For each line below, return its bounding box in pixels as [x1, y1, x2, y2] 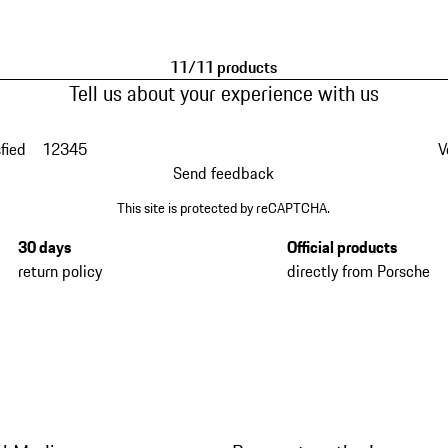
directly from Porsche [286, 258, 430, 283]
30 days [18, 234, 72, 259]
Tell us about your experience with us [68, 78, 379, 110]
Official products [286, 234, 397, 259]
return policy [18, 258, 103, 283]
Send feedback [173, 160, 275, 185]
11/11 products [170, 55, 278, 80]
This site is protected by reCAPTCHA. [117, 196, 331, 219]
